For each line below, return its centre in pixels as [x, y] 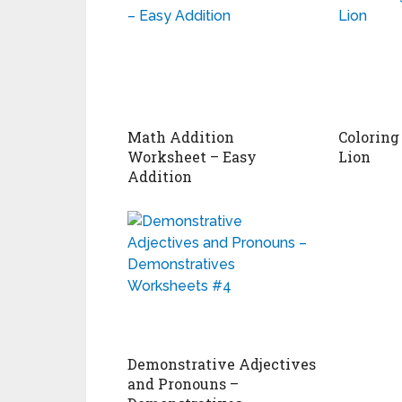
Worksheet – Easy [192, 157]
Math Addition [181, 137]
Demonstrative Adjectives [222, 364]
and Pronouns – [183, 384]
